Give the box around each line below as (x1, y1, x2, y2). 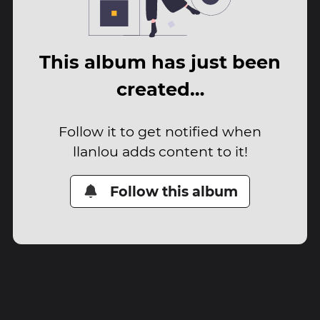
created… (116, 78, 204, 101)
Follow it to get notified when (59, 122, 261, 140)
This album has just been (39, 51, 281, 74)
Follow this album (110, 182, 239, 200)
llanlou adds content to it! (72, 142, 248, 160)
